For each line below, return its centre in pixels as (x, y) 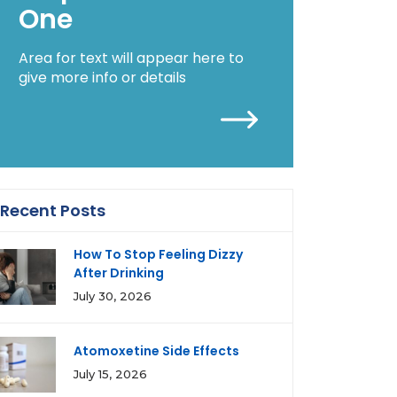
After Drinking (119, 273)
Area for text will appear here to (131, 58)
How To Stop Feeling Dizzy (158, 254)
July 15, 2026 (110, 374)
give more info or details (102, 78)
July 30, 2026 (113, 296)
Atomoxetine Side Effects (156, 351)
